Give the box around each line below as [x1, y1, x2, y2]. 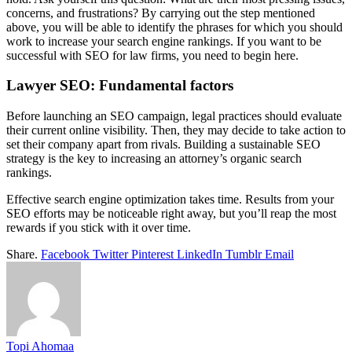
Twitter [93, 247, 128, 262]
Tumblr [225, 247, 262, 262]
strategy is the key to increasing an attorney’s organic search [6, 152, 302, 166]
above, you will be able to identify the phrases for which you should [6, 20, 343, 34]
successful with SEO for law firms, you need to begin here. [6, 48, 299, 62]
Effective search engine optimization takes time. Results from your [6, 192, 334, 207]
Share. [6, 247, 38, 262]
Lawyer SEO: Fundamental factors [6, 77, 233, 94]
